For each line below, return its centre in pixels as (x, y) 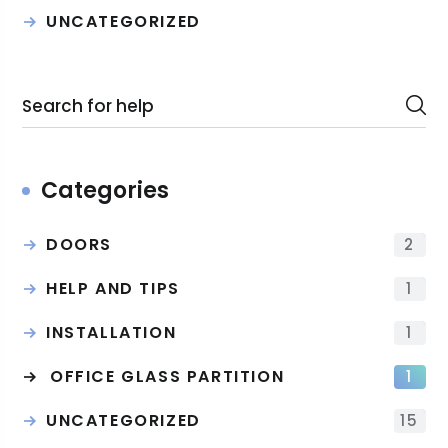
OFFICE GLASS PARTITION (167, 376)
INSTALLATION (111, 332)
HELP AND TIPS (113, 288)
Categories (105, 190)
